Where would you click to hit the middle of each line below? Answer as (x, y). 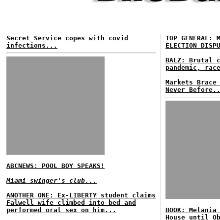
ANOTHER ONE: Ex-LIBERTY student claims (81, 195)
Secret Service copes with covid (67, 38)
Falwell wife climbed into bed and (71, 203)
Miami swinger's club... (52, 180)
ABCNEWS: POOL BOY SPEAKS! (55, 166)
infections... (32, 45)
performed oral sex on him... (61, 210)
